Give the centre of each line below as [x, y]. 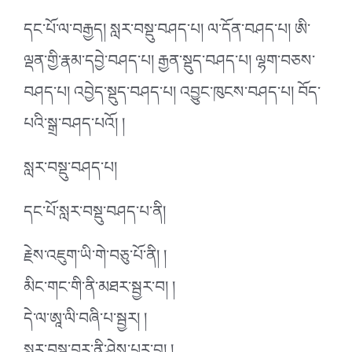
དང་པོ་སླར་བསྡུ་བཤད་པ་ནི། [95, 216]
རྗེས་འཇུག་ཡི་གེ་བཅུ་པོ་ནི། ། [95, 260]
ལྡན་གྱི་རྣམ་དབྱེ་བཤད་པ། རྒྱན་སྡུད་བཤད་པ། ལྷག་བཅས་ [169, 65]
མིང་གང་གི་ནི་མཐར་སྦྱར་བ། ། [99, 291]
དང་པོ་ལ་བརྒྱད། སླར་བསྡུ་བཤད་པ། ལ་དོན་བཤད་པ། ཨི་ [167, 33]
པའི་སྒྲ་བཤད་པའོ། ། [74, 128]
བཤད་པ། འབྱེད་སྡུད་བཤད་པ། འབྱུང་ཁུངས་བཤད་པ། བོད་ [172, 96]
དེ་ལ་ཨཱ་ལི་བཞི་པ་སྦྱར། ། [85, 323]
